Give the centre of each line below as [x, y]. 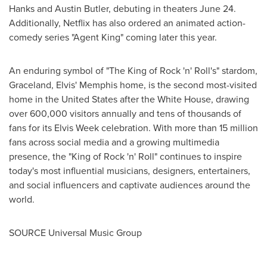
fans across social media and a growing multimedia [114, 142]
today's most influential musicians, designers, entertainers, [130, 170]
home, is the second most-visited [187, 85]
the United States [81, 99]
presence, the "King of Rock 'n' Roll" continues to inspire [125, 156]
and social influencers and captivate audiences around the [130, 185]
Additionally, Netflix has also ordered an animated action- [127, 23]
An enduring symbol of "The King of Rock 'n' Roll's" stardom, [133, 70]
